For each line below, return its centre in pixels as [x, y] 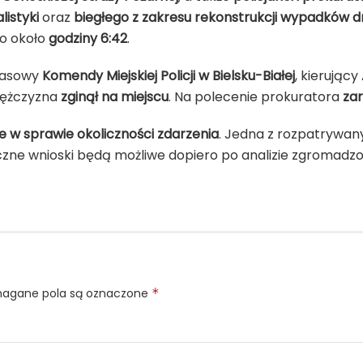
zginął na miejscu [115, 96]
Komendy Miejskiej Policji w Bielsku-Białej [169, 75]
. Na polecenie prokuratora [256, 96]
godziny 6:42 [88, 38]
